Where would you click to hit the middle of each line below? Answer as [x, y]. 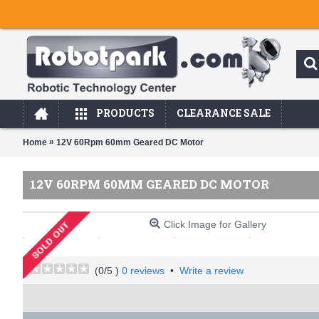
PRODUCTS [125, 113]
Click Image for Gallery [215, 224]
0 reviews [143, 271]
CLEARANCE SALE [224, 113]
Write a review [211, 271]
